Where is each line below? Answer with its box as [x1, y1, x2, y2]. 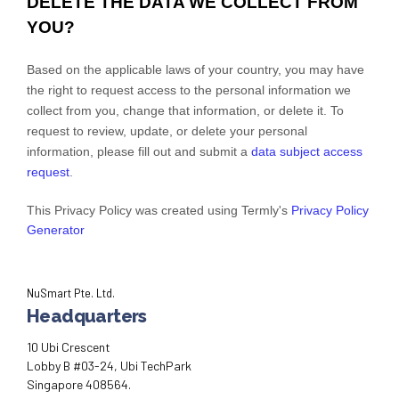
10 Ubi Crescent [27, 338, 110, 354]
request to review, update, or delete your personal [27, 123, 307, 138]
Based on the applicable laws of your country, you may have [27, 61, 364, 77]
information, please [27, 143, 138, 159]
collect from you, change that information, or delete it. [27, 102, 330, 118]
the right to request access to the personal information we [27, 82, 351, 97]
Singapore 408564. [27, 376, 131, 392]
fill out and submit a [138, 143, 251, 159]
